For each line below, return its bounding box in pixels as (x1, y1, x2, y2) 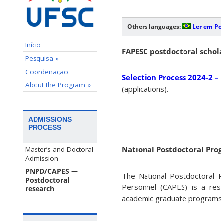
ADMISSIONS (28, 115, 72, 123)
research (25, 184, 54, 193)
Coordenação (25, 67, 68, 76)
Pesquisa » (25, 53, 59, 63)
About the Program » (25, 80, 91, 89)
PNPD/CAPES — (25, 166, 78, 176)
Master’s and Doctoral (25, 145, 93, 154)
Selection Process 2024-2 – (122, 73, 219, 83)
